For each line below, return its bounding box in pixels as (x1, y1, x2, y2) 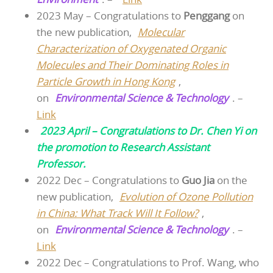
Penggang (183, 8, 230, 23)
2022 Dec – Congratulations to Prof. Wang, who (37, 255, 259, 269)
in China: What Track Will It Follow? (37, 205, 198, 220)
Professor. (37, 156, 86, 171)
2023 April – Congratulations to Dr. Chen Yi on (40, 123, 257, 138)
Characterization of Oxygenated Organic (37, 41, 226, 55)
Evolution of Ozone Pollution (119, 189, 253, 204)
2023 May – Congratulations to (37, 8, 183, 23)
